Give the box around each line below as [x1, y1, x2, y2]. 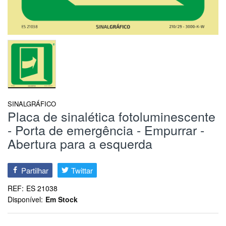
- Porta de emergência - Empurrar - [8, 120, 204, 139]
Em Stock [45, 194, 78, 204]
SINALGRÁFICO [8, 98, 56, 108]
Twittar [71, 164, 93, 176]
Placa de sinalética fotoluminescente [8, 106, 215, 125]
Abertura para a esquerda [8, 134, 152, 152]
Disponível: [8, 194, 43, 204]
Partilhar [21, 164, 48, 176]
